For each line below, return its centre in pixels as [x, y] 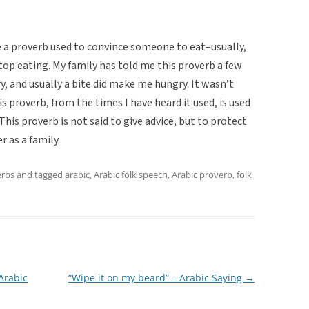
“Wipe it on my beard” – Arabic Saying [156, 277]
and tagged [40, 174]
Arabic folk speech [131, 174]
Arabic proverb [202, 174]
